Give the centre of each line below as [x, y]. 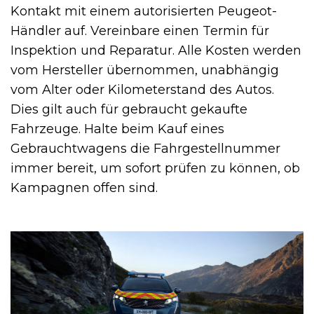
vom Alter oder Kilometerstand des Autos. [142, 90]
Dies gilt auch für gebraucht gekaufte [129, 110]
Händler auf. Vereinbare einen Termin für [140, 31]
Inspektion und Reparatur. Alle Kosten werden [156, 51]
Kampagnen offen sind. [84, 188]
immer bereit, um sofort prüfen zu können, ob [155, 169]
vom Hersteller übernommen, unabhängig [145, 70]
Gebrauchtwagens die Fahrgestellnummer [145, 149]
